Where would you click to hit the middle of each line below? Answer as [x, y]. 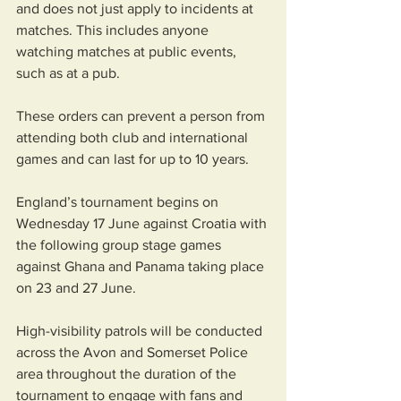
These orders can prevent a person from [142, 116]
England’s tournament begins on [119, 202]
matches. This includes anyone [114, 30]
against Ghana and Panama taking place [142, 266]
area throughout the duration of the [128, 374]
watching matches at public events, [128, 51]
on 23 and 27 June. [76, 288]
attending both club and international [134, 137]
